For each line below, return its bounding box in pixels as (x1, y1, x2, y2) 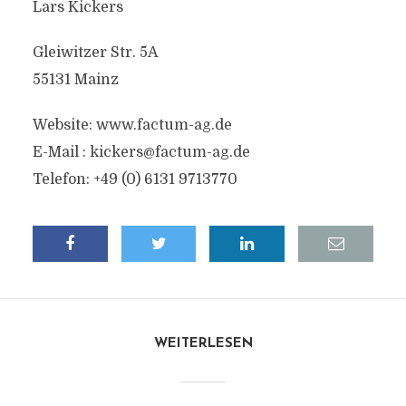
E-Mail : (32, 144, 90, 160)
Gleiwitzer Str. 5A (32, 44, 159, 61)
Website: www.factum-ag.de (32, 117, 232, 133)
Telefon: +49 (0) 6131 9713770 (32, 171, 237, 188)
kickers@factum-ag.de (89, 144, 250, 160)
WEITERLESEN (153, 337, 253, 351)
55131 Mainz (32, 72, 119, 88)
